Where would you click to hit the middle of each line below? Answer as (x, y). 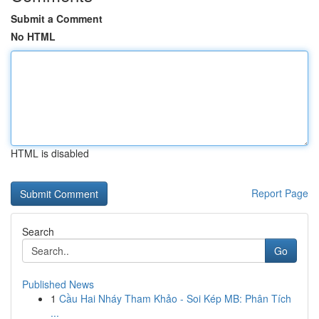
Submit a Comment (57, 19)
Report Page (280, 193)
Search (38, 231)
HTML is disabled (50, 153)
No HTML (33, 36)
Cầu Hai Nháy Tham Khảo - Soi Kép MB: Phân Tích (175, 298)
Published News (58, 284)
